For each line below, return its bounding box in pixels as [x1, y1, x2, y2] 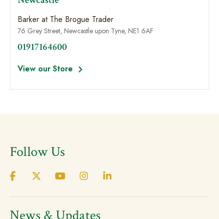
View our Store [18, 63, 75, 74]
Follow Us [10, 143, 66, 161]
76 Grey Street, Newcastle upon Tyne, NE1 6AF [18, 26, 153, 36]
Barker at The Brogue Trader [18, 14, 113, 25]
